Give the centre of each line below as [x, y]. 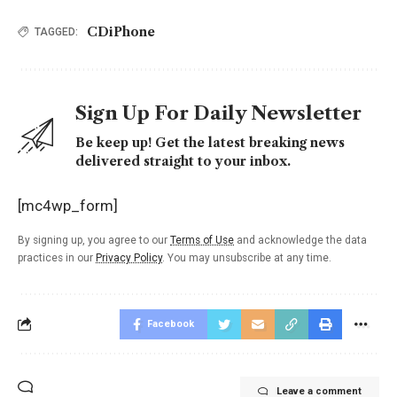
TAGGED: [56, 31]
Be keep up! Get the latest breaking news [210, 142]
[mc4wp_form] [68, 205]
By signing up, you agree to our [94, 240]
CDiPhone [121, 31]
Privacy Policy [129, 257]
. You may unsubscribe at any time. [247, 257]
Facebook [171, 323]
